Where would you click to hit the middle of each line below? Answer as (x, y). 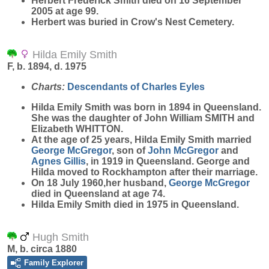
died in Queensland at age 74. (98, 194)
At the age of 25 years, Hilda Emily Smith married (141, 140)
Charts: (49, 87)
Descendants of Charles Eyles (136, 87)
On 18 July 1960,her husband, (100, 183)
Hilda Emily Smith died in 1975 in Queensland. (135, 204)
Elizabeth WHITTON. (77, 129)
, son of (130, 150)
